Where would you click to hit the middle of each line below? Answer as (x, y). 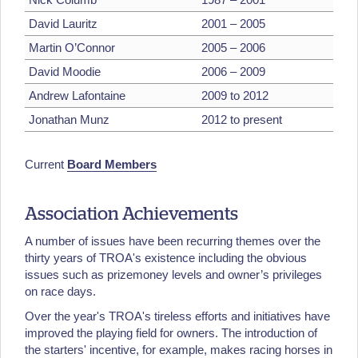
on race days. (60, 291)
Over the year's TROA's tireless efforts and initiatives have (177, 316)
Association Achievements (131, 214)
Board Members (112, 165)
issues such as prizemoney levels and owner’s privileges (173, 274)
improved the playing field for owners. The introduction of (171, 332)
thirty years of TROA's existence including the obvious (166, 257)
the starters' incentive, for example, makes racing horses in (179, 349)
